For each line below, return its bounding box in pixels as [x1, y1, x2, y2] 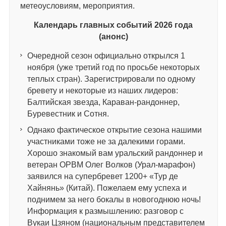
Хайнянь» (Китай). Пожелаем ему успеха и [27, 183, 187, 192]
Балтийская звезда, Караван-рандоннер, [27, 97, 180, 106]
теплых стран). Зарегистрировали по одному [27, 74, 195, 83]
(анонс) [98, 32, 128, 41]
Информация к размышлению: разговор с [27, 206, 184, 215]
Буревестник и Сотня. [27, 109, 109, 118]
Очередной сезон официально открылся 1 [27, 51, 185, 60]
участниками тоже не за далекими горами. [27, 137, 185, 146]
